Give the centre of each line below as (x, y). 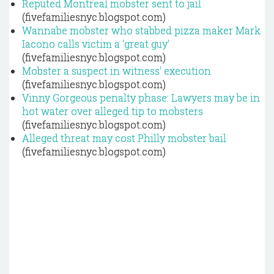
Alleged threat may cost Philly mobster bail (124, 138)
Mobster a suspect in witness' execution (117, 71)
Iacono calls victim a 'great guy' (96, 44)
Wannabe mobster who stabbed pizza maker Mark (141, 30)
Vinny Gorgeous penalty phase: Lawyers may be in (141, 98)
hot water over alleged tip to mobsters (113, 111)
